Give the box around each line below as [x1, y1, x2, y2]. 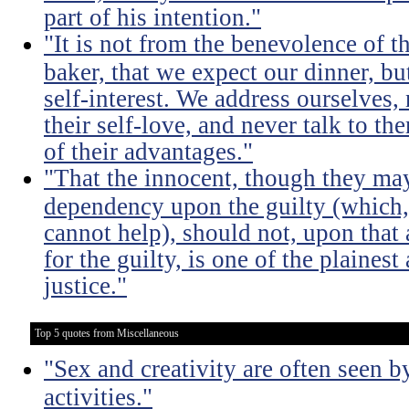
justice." [44, 272, 127, 298]
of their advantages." [44, 138, 253, 163]
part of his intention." [44, 4, 261, 29]
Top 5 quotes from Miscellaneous [35, 327, 179, 340]
